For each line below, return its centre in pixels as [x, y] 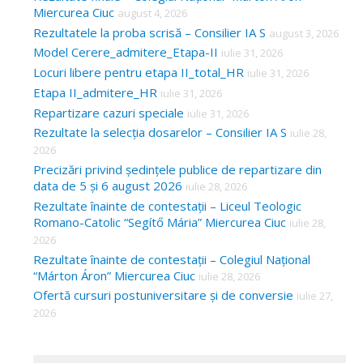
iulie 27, [315, 296]
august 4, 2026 [152, 13]
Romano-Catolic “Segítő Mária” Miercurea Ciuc [160, 222]
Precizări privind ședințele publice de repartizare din [177, 170]
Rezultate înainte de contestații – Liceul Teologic [167, 205]
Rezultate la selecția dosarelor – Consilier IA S [160, 132]
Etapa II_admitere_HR [95, 92]
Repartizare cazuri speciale [109, 112]
